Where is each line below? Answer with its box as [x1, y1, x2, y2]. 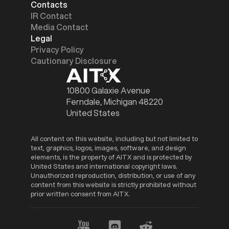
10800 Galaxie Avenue [66, 84, 150, 96]
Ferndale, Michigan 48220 [66, 95, 163, 107]
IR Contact [31, 10, 72, 22]
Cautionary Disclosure [31, 55, 117, 67]
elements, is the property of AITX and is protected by [31, 152, 192, 162]
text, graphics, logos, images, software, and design [31, 143, 186, 152]
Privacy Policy [31, 43, 84, 56]
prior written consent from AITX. [31, 189, 130, 198]
